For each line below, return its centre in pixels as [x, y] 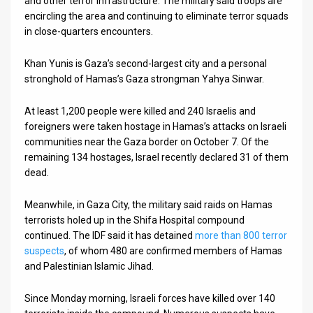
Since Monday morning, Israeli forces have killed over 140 [150, 298]
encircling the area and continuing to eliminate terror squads [156, 16]
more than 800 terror [241, 235]
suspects [44, 250]
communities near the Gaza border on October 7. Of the [147, 141]
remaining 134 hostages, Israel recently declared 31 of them [156, 157]
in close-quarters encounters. [89, 31]
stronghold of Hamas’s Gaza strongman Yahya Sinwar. [144, 79]
